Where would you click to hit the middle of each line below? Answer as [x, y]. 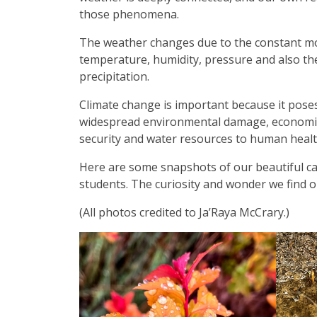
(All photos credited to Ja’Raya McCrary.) [184, 212]
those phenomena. [129, 14]
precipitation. [114, 76]
